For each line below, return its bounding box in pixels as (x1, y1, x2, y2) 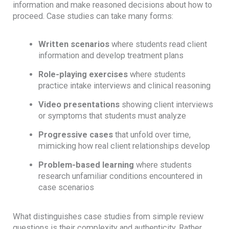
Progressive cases (38, 130, 113, 140)
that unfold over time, (112, 130, 191, 140)
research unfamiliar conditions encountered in (38, 171, 202, 181)
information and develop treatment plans (38, 51, 184, 61)
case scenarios (38, 182, 94, 193)
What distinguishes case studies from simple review (13, 211, 204, 221)
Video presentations (38, 100, 120, 110)
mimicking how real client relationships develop (38, 141, 210, 151)
